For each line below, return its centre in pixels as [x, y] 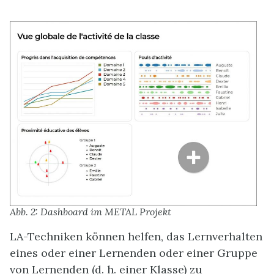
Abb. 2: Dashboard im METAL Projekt [91, 212]
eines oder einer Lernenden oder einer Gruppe [134, 253]
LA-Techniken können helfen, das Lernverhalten [136, 237]
